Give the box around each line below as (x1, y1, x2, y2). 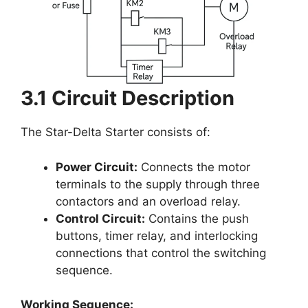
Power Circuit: (56, 159, 137, 174)
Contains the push (145, 211, 249, 225)
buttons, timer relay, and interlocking (56, 228, 258, 243)
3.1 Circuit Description (21, 86, 234, 111)
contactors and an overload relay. (56, 194, 241, 208)
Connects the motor (137, 159, 250, 174)
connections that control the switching (56, 245, 266, 260)
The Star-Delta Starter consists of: (21, 125, 210, 140)
